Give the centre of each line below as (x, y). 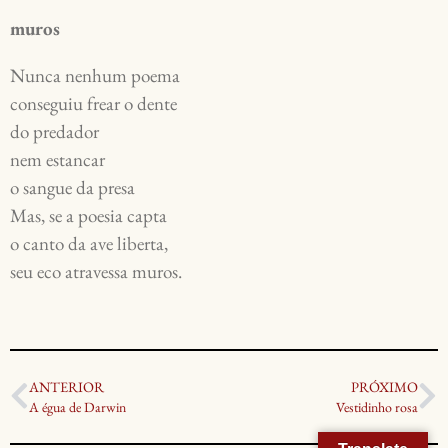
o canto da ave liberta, (91, 244)
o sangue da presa (74, 188)
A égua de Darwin (77, 407)
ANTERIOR (66, 387)
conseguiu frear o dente (95, 104)
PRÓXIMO (384, 387)
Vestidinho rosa (377, 407)
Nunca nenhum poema (97, 76)
